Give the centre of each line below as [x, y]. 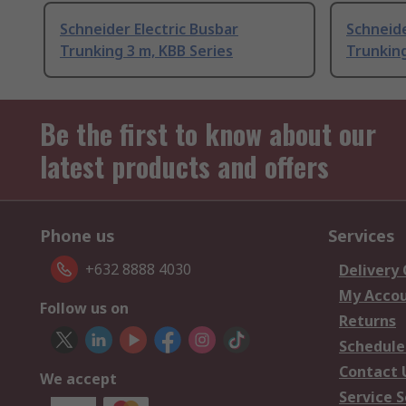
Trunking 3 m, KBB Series [146, 51]
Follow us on [84, 309]
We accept [78, 379]
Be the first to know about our [208, 134]
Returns [367, 321]
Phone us [77, 236]
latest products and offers [184, 167]
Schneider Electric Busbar [149, 29]
